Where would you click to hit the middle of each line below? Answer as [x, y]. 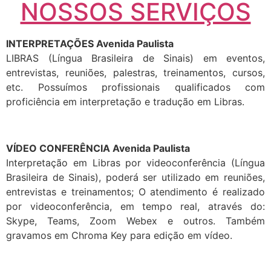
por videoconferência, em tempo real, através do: [135, 206]
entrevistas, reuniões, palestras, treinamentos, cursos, [135, 72]
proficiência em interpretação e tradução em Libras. [125, 101]
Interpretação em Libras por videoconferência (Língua [135, 162]
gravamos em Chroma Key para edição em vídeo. [119, 235]
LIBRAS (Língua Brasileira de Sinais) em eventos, [135, 58]
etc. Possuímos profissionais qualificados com [135, 87]
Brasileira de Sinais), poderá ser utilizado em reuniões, [135, 177]
